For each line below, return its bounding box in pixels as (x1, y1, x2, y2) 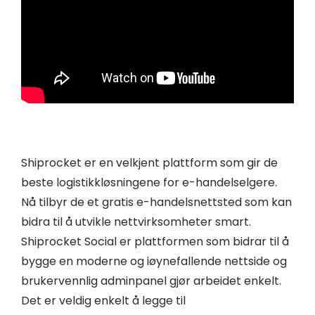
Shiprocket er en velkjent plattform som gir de (21, 155, 278, 172)
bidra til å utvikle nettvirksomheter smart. (21, 214, 251, 231)
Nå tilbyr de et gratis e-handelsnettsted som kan (21, 194, 292, 211)
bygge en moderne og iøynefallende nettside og (21, 253, 287, 270)
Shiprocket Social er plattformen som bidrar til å (21, 233, 289, 250)
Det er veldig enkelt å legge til (21, 292, 186, 309)
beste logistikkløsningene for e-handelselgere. (21, 174, 277, 191)
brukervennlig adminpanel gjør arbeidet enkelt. (21, 273, 281, 290)
